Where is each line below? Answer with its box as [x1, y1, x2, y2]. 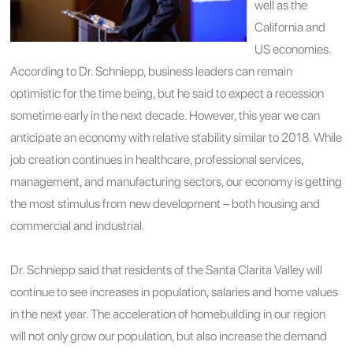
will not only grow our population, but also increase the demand [10, 328, 328, 344]
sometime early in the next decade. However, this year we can [10, 107, 321, 123]
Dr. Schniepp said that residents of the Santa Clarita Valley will [10, 262, 323, 277]
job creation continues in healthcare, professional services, [10, 151, 304, 167]
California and [255, 19, 326, 35]
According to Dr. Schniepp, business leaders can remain [10, 63, 293, 79]
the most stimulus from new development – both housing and [10, 195, 321, 211]
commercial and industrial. [10, 217, 146, 233]
